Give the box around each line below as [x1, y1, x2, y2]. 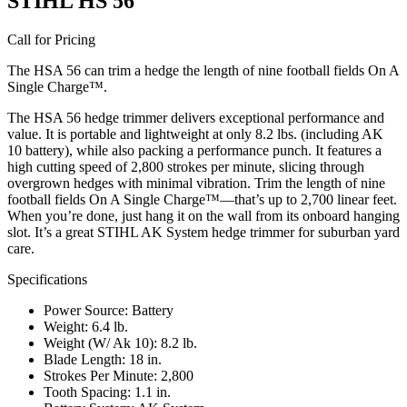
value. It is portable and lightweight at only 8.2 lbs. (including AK [7, 125, 383, 142]
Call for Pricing [7, 31, 95, 47]
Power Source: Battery [44, 302, 174, 318]
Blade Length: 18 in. [44, 351, 162, 367]
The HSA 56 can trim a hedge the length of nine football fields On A [7, 62, 399, 78]
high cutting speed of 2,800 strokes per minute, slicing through [7, 158, 364, 174]
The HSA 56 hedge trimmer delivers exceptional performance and [7, 109, 384, 125]
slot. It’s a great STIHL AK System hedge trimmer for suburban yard [7, 223, 400, 240]
